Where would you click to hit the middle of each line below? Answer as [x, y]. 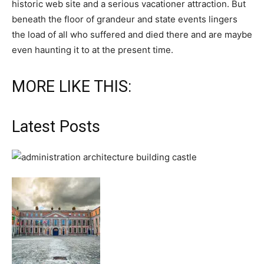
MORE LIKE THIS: [72, 87]
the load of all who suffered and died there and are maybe [132, 35]
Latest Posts [56, 127]
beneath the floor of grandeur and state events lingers [125, 19]
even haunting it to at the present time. [94, 50]
